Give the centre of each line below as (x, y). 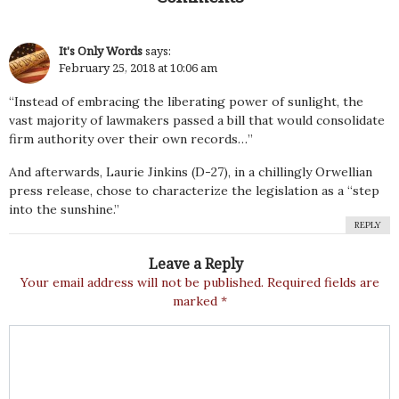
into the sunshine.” (64, 209)
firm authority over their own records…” (131, 139)
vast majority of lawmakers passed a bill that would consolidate (197, 120)
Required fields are (323, 282)
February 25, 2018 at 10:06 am (138, 68)
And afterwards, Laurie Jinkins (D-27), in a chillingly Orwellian (191, 172)
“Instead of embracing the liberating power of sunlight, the (186, 102)
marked (196, 301)
